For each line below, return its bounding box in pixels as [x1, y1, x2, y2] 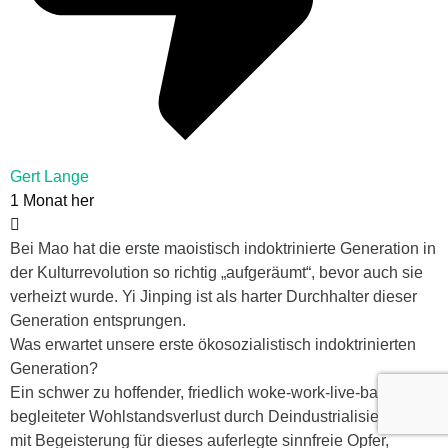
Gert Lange [10, 168, 89, 186]
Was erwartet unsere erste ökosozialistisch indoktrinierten [10, 336, 416, 354]
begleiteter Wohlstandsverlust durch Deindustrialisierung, [10, 408, 415, 426]
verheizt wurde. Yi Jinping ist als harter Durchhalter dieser [10, 288, 417, 306]
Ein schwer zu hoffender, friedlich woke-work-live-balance [10, 384, 417, 402]
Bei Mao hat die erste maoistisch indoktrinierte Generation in [10, 240, 436, 258]
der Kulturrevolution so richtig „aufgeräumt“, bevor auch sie [10, 264, 423, 282]
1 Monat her [10, 192, 94, 210]
